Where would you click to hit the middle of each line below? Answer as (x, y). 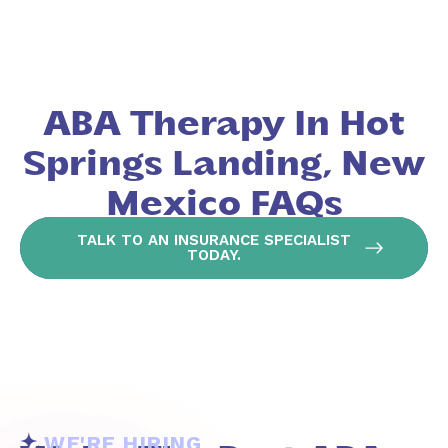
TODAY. (214, 255)
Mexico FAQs (224, 205)
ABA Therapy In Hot (224, 125)
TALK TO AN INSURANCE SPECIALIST (214, 240)
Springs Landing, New (224, 165)
